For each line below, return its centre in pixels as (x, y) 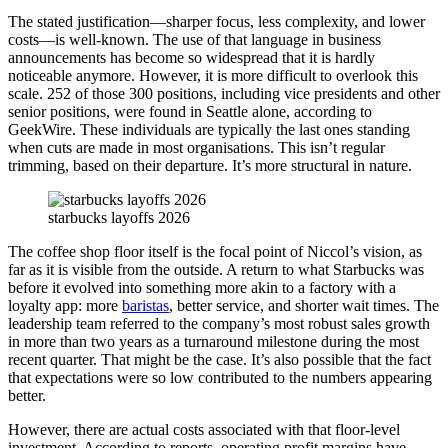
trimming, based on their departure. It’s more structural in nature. (210, 165)
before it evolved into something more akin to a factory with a (202, 287)
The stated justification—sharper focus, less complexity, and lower (216, 21)
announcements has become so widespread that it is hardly (191, 57)
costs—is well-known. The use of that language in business (194, 39)
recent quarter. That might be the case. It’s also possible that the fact (219, 359)
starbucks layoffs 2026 (119, 217)
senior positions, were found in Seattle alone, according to (190, 111)
